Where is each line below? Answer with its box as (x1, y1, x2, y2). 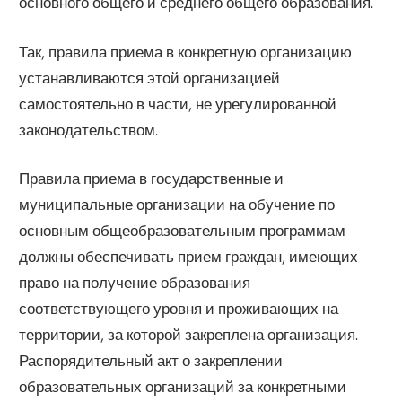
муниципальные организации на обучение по (19, 195, 336, 214)
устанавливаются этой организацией (19, 67, 281, 87)
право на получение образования (19, 273, 251, 293)
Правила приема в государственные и (19, 169, 284, 188)
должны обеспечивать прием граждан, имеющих (19, 247, 359, 267)
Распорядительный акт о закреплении (19, 351, 284, 371)
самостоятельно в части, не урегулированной (19, 93, 337, 113)
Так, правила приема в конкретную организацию (19, 41, 353, 61)
